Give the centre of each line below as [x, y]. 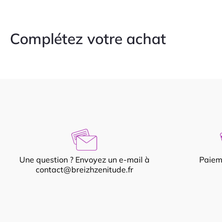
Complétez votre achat [88, 39]
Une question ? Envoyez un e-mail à [84, 160]
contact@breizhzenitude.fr [84, 169]
